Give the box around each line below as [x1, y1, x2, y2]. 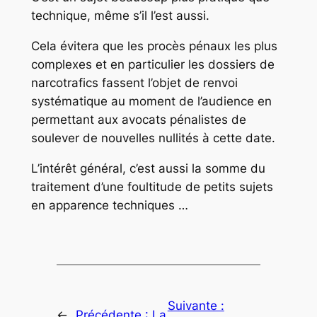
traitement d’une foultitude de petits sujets [30, 179, 273, 194]
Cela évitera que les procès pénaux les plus [30, 38, 277, 53]
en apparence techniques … [30, 197, 188, 212]
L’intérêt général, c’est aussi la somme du [30, 161, 265, 175]
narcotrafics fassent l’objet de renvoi [30, 75, 238, 90]
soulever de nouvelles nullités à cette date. [30, 130, 275, 145]
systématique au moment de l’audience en [30, 93, 272, 108]
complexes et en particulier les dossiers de [30, 57, 275, 71]
